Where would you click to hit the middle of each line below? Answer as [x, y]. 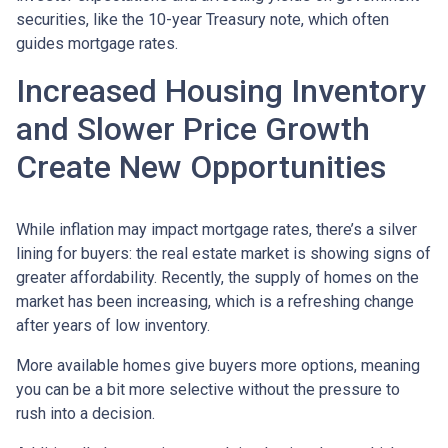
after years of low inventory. [113, 325]
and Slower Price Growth [193, 128]
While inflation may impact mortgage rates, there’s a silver [216, 229]
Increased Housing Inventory [221, 90]
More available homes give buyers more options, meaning [218, 365]
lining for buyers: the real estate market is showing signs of [223, 253]
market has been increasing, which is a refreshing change [215, 301]
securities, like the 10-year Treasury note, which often [202, 19]
